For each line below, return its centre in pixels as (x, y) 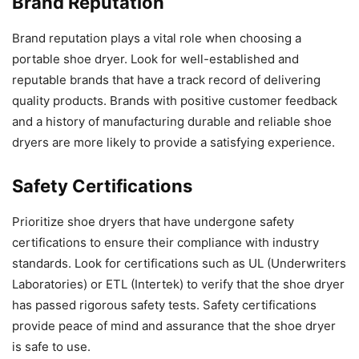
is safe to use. (51, 347)
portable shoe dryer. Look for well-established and (155, 59)
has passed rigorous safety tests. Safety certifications (164, 305)
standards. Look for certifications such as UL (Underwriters (179, 264)
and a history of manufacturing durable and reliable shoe (172, 122)
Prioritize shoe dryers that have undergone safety (153, 222)
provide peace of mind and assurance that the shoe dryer (174, 326)
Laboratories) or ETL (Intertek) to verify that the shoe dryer (178, 284)
